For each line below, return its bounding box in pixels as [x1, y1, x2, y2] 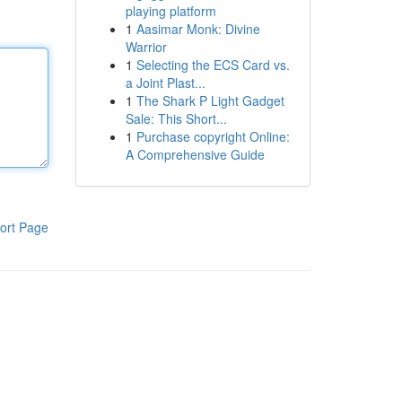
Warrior [125, 38, 167, 56]
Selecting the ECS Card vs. [135, 56, 290, 74]
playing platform [125, 2, 216, 20]
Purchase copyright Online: [135, 127, 290, 145]
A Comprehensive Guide [125, 145, 265, 163]
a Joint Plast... [125, 74, 205, 92]
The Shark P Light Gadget [135, 92, 284, 109]
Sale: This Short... [125, 109, 227, 127]
